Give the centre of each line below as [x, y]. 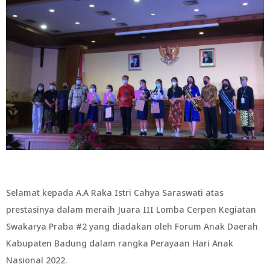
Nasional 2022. [36, 260]
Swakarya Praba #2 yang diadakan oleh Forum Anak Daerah [132, 226]
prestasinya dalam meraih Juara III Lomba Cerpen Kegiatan [131, 209]
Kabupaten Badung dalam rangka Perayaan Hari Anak [120, 243]
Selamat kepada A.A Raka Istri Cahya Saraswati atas [115, 193]
